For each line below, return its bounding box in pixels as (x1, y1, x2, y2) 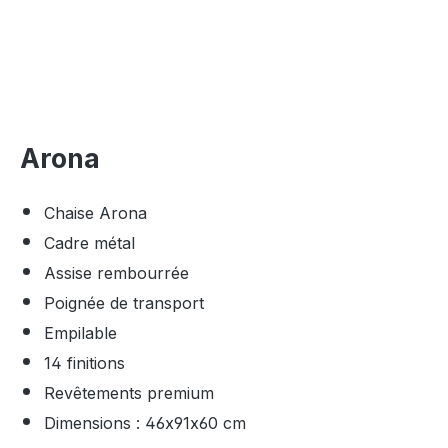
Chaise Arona (44, 202, 147, 223)
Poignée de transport (44, 292, 204, 313)
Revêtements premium (44, 382, 214, 403)
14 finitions (44, 352, 125, 373)
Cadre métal (44, 232, 135, 253)
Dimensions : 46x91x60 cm (44, 412, 246, 433)
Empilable (44, 322, 117, 343)
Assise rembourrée (44, 262, 189, 283)
